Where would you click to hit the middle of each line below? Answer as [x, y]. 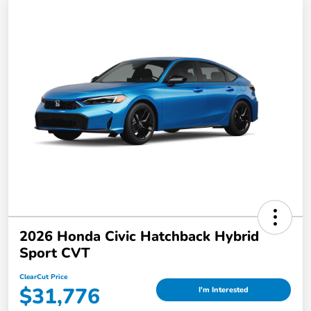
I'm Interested [224, 290]
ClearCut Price [43, 277]
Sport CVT [55, 253]
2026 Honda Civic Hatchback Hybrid [139, 236]
